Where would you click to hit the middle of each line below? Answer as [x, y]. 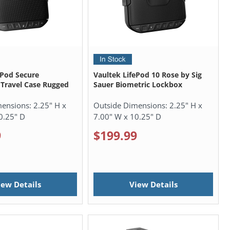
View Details [153, 184]
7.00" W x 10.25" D [127, 117]
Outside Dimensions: [131, 106]
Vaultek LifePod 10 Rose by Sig [147, 75]
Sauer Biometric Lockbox [138, 85]
